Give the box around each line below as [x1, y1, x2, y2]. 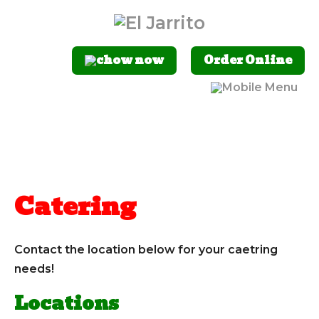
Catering [14, 187, 136, 226]
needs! [14, 262, 54, 276]
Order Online [204, 51, 292, 69]
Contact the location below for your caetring [14, 243, 278, 257]
